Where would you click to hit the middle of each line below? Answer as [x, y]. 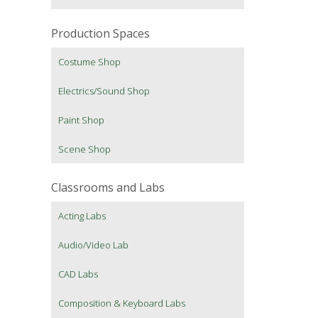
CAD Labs [78, 274]
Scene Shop [84, 149]
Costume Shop [89, 62]
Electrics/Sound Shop [104, 91]
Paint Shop [81, 120]
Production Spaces [100, 34]
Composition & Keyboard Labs [122, 303]
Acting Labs [82, 216]
